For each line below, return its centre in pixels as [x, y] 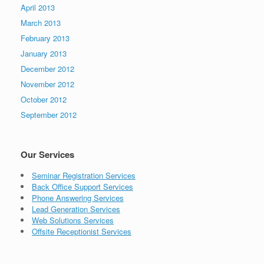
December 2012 [47, 69]
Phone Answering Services [78, 198]
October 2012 [44, 100]
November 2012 [47, 84]
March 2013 [41, 23]
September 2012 [49, 115]
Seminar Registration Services [84, 176]
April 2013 [38, 8]
